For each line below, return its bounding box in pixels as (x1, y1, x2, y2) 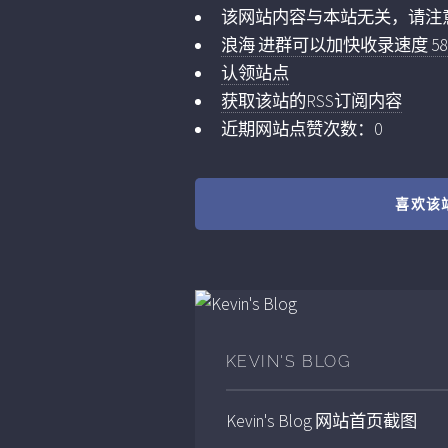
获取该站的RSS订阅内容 (221, 90, 403, 113)
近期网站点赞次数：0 (221, 118, 383, 141)
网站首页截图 (314, 409, 417, 432)
